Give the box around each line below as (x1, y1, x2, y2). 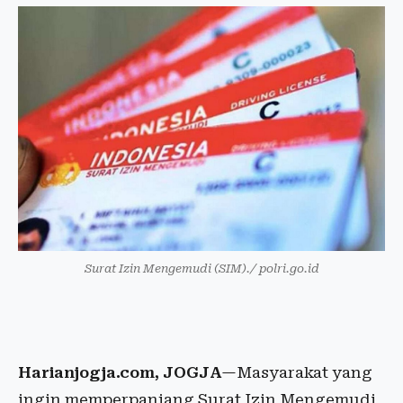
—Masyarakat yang (221, 363, 372, 382)
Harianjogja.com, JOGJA (18, 363, 221, 382)
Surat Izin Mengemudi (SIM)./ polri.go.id (84, 262, 319, 276)
